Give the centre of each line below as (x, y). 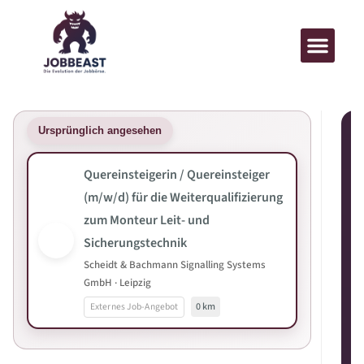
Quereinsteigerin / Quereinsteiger (177, 175)
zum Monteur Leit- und (147, 220)
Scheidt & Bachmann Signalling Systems (175, 265)
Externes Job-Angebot (134, 307)
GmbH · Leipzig (117, 283)
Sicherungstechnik (135, 243)
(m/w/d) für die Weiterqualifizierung (183, 197)
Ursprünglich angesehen (100, 130)
